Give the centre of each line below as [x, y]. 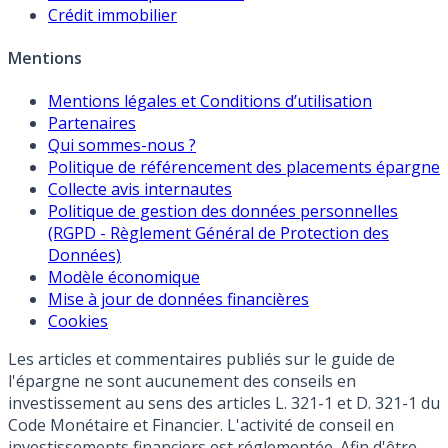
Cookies [78, 321]
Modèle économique [124, 277]
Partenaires [92, 123]
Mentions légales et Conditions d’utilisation [210, 101]
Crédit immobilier [112, 14]
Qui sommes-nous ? [122, 145]
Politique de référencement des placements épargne [244, 167]
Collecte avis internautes [140, 189]
